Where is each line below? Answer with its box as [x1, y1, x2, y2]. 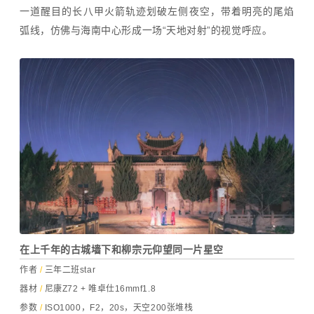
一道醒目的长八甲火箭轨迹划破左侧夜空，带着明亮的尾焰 [20, 5, 294, 17]
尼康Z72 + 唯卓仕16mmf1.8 [42, 284, 156, 294]
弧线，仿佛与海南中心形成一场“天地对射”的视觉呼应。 [20, 24, 273, 36]
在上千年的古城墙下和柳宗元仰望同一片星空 [20, 244, 224, 256]
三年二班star [42, 265, 96, 275]
